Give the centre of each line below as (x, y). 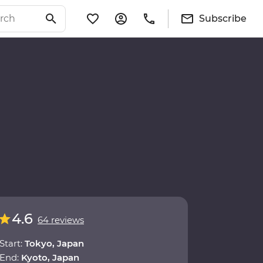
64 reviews (61, 220)
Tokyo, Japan (54, 244)
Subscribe (223, 18)
